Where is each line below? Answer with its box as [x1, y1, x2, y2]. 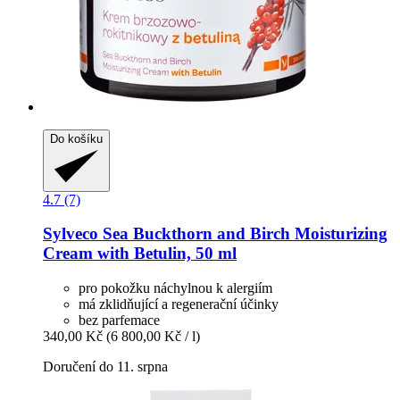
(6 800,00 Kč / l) [106, 329, 200, 345]
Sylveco [43, 224, 98, 244]
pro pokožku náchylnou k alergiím [79, 280, 272, 296]
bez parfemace [79, 312, 160, 329]
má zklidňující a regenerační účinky [79, 296, 279, 312]
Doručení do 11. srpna [43, 359, 168, 375]
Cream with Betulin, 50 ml [43, 244, 237, 263]
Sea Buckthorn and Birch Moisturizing [98, 224, 387, 244]
